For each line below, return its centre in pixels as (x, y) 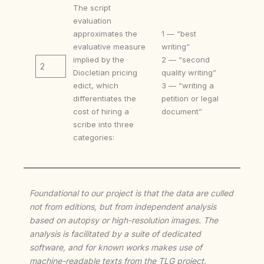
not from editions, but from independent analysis (123, 206)
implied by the (98, 59)
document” (182, 111)
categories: (93, 137)
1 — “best (179, 33)
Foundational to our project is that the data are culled (131, 193)
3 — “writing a (188, 85)
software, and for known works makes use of (116, 247)
